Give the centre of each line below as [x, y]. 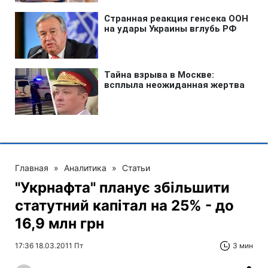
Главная [32, 167]
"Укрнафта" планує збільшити [122, 187]
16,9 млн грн [60, 223]
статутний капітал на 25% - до [124, 205]
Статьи [136, 167]
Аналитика [85, 167]
